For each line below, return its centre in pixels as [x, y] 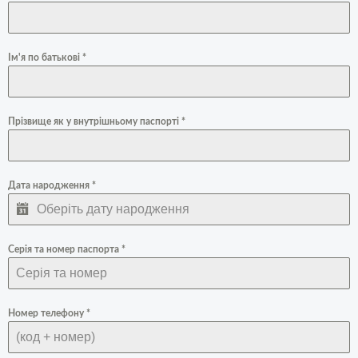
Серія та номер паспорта [65, 250]
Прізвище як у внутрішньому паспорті [95, 122]
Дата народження [50, 186]
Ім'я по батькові [45, 58]
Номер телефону [47, 314]
